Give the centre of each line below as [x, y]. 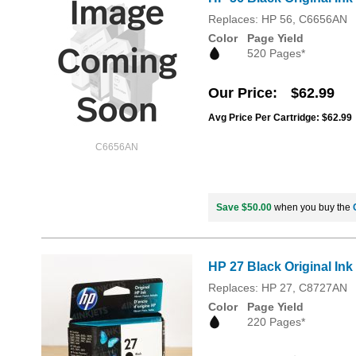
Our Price [240, 93]
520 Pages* [276, 53]
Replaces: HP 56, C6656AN [278, 19]
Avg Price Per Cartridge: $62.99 [280, 118]
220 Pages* [276, 322]
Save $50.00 [244, 208]
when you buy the [312, 208]
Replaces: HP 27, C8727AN [278, 288]
